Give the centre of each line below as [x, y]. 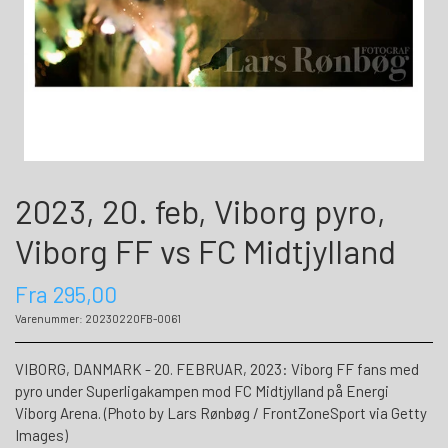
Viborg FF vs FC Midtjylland [205, 250]
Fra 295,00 [66, 294]
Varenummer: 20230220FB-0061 [98, 319]
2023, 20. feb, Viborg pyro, [200, 210]
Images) [41, 435]
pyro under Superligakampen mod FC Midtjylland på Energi [202, 391]
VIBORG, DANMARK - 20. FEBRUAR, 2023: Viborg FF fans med [217, 369]
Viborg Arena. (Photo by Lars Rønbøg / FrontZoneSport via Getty [221, 413]
